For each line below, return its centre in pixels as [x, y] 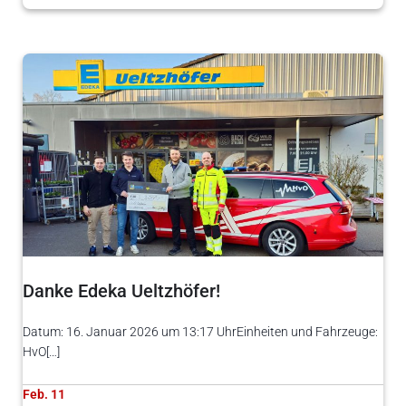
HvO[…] [41, 351]
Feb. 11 [44, 394]
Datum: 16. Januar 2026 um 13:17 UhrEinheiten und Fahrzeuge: [200, 331]
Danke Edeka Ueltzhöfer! [121, 291]
